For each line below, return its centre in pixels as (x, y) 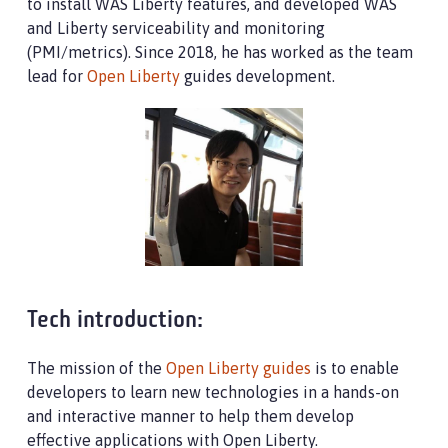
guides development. (257, 76)
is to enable (355, 367)
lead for (57, 76)
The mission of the (96, 367)
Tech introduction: (115, 320)
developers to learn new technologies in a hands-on (213, 391)
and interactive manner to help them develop (190, 415)
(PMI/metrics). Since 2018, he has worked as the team (220, 52)
